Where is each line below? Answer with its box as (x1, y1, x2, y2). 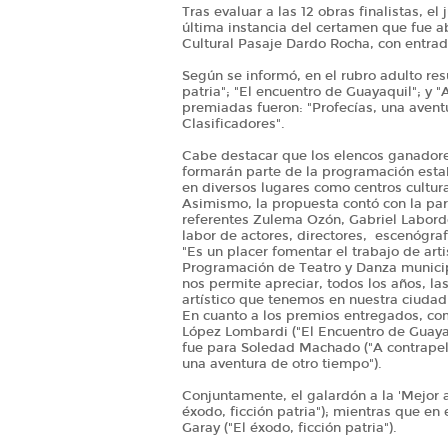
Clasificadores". (181, 116, 285, 133)
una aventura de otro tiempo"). (181, 356, 382, 373)
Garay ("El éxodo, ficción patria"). (181, 420, 397, 437)
